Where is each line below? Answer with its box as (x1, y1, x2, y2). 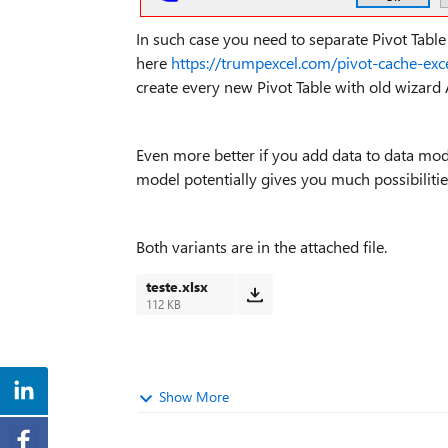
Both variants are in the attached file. (136, 236, 387, 257)
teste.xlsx (146, 277, 208, 296)
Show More (159, 387, 229, 406)
